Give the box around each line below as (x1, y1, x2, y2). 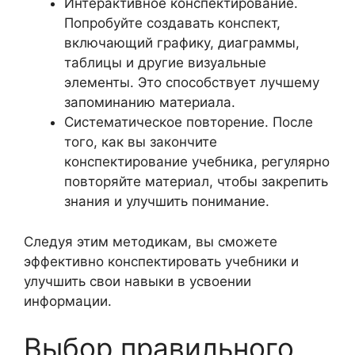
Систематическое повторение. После (64, 114, 313, 130)
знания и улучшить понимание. (64, 193, 269, 209)
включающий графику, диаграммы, (64, 35, 300, 51)
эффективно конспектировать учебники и (24, 253, 299, 269)
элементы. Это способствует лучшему (64, 74, 319, 90)
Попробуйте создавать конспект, (64, 15, 281, 31)
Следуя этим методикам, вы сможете (24, 233, 277, 250)
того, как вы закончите (64, 134, 217, 150)
